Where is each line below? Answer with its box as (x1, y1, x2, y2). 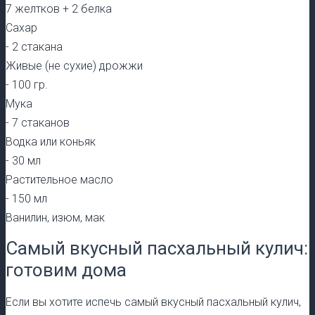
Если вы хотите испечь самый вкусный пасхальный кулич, (6, 295, 301, 309)
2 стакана (12, 39, 63, 53)
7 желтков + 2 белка (6, 1, 112, 15)
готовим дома (6, 259, 127, 281)
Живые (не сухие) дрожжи (6, 58, 143, 72)
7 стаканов (12, 115, 70, 129)
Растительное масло (6, 172, 113, 186)
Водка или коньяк (6, 134, 96, 148)
